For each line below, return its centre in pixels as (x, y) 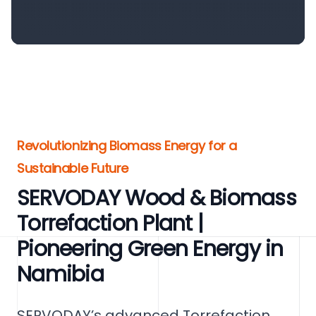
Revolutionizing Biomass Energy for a (127, 146)
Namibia (60, 274)
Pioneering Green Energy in (150, 249)
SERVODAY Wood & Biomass (157, 198)
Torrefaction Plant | (110, 224)
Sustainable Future (73, 168)
